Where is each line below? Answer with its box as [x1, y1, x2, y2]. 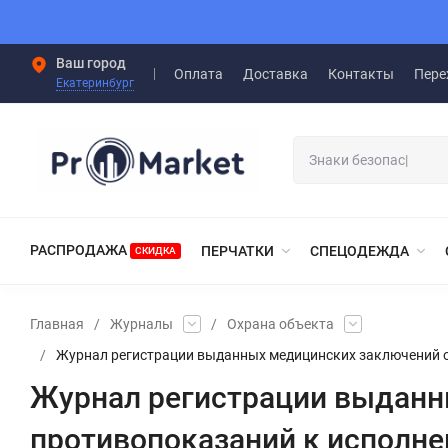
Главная [30, 315, 84, 332]
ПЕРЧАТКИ [201, 242, 274, 259]
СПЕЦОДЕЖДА [310, 242, 409, 259]
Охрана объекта [227, 315, 334, 332]
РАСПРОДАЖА [30, 241, 130, 258]
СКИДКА [135, 244, 176, 256]
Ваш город [56, 55, 126, 71]
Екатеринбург [56, 76, 134, 90]
